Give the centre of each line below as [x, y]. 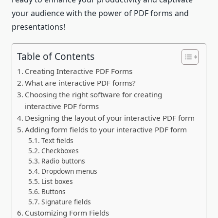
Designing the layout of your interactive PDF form [110, 118]
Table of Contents [56, 56]
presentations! [38, 27]
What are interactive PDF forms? [81, 83]
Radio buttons [63, 161]
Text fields [57, 141]
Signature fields [66, 202]
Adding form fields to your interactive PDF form [106, 130]
